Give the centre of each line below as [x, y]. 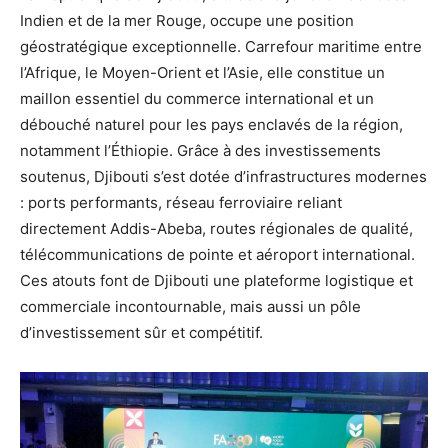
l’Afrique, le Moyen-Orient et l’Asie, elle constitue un [202, 72]
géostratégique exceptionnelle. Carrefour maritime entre [221, 46]
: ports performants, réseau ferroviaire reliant [181, 202]
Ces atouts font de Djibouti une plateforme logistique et [216, 280]
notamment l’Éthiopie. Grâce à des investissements [200, 150]
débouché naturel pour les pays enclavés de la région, [211, 124]
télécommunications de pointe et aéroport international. [217, 254]
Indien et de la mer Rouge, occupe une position [187, 20]
